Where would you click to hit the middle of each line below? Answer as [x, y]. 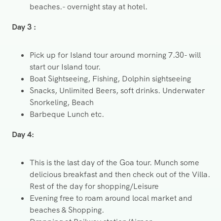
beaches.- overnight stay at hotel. [89, 7]
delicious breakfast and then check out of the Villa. [120, 175]
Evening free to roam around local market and [111, 198]
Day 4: [23, 135]
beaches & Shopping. [67, 210]
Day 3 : [24, 27]
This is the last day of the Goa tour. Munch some [114, 163]
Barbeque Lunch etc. [67, 114]
